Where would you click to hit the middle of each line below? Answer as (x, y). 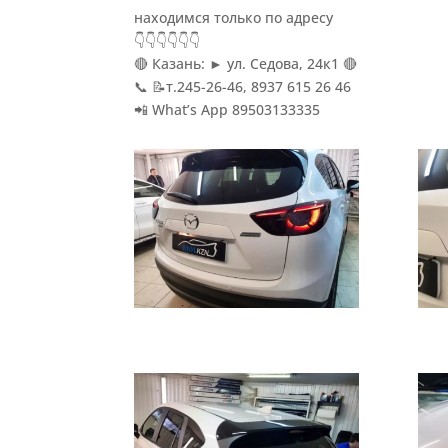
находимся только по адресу (234, 17)
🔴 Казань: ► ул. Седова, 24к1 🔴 (246, 63)
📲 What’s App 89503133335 (227, 109)
